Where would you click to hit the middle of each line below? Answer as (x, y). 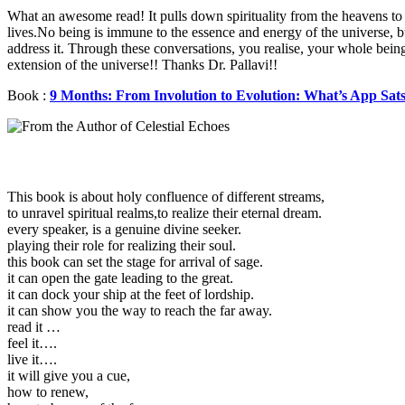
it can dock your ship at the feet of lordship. (131, 294)
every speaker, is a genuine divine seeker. (124, 229)
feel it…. (32, 343)
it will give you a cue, (69, 375)
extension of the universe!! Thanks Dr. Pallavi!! (142, 65)
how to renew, (48, 391)
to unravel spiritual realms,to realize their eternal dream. (165, 212)
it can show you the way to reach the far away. (140, 310)
